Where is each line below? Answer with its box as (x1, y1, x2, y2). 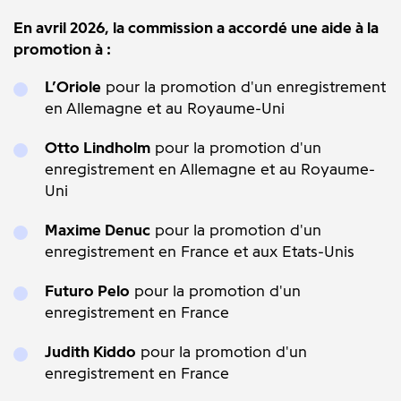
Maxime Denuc (45, 220, 150, 240)
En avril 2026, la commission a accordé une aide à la (13, 18, 379, 38)
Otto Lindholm (45, 138, 150, 158)
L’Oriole (45, 77, 101, 97)
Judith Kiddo (45, 342, 136, 362)
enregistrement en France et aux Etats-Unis (45, 242, 354, 261)
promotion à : (13, 39, 111, 59)
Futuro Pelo (45, 281, 130, 301)
